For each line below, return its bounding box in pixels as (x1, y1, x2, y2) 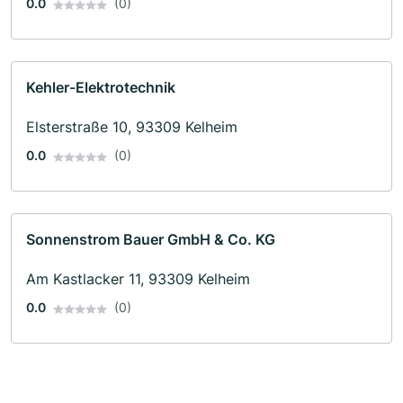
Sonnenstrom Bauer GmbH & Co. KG (26, 230, 275, 249)
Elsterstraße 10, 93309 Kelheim (26, 118, 237, 137)
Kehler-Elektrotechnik (26, 78, 175, 97)
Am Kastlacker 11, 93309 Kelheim (26, 270, 250, 289)
